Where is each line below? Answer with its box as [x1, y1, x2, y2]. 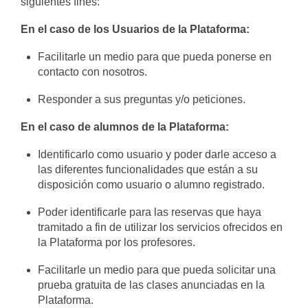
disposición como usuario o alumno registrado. [38, 179, 265, 190]
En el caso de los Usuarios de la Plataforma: [21, 23, 250, 35]
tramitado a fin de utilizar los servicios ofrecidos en [38, 221, 283, 233]
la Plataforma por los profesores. [38, 236, 196, 248]
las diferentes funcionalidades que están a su [38, 164, 258, 175]
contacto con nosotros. [38, 66, 148, 78]
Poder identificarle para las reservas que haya [38, 206, 262, 218]
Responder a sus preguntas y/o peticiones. [38, 93, 246, 105]
